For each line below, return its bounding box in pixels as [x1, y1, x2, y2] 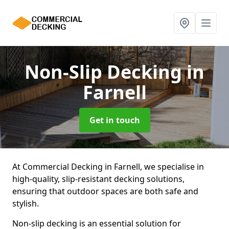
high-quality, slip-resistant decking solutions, [12, 173, 185, 185]
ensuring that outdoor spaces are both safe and [12, 186, 198, 197]
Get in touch [89, 114, 140, 126]
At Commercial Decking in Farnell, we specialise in [12, 161, 204, 172]
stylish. [12, 198, 39, 209]
